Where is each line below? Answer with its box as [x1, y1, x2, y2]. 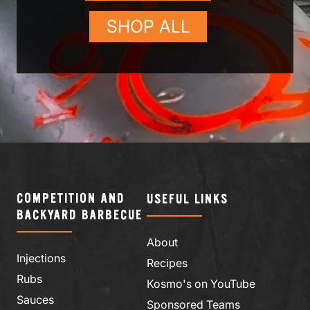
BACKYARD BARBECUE [17, 208, 143, 222]
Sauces [17, 292, 54, 307]
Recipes [147, 255, 188, 270]
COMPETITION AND [17, 192, 125, 206]
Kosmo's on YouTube [147, 276, 255, 291]
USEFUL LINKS [147, 192, 228, 206]
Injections [17, 250, 66, 265]
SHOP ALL [106, 15, 190, 37]
